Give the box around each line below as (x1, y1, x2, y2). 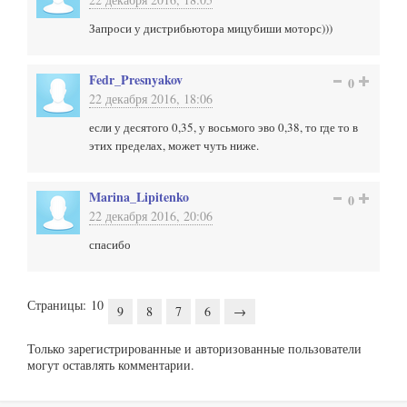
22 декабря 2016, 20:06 (89, 207, 213, 224)
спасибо (89, 236, 131, 253)
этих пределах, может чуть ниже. (89, 137, 259, 154)
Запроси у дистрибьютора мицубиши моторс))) (89, 20, 333, 36)
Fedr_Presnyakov (89, 70, 183, 89)
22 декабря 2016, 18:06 (89, 90, 213, 107)
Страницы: (27, 296, 86, 313)
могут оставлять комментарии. (27, 356, 194, 373)
